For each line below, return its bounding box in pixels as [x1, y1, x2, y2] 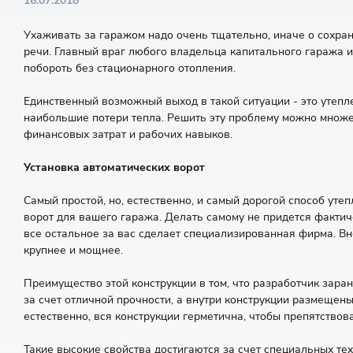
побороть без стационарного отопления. [24, 61, 236, 76]
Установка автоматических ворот [24, 160, 205, 175]
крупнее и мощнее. [24, 243, 123, 258]
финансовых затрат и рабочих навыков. [24, 127, 232, 142]
